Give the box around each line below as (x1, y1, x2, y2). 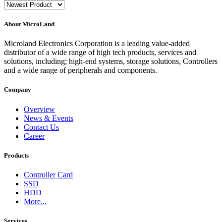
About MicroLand (4, 20, 55, 28)
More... (24, 197, 47, 206)
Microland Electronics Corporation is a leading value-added (4, 39, 190, 48)
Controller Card (24, 170, 73, 179)
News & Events (24, 113, 73, 122)
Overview (24, 105, 55, 113)
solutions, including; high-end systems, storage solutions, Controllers (4, 57, 218, 66)
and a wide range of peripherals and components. (4, 66, 157, 75)
